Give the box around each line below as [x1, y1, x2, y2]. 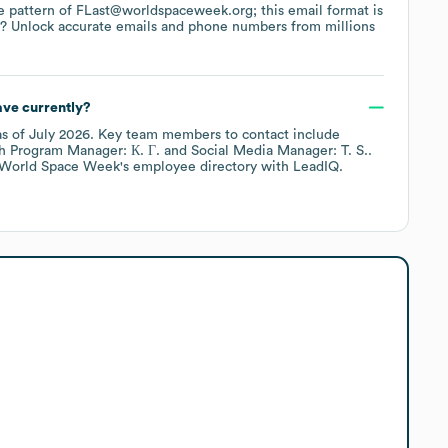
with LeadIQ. [257, 159, 343, 174]
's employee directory [120, 159, 257, 174]
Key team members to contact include [94, 127, 340, 142]
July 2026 [29, 127, 90, 142]
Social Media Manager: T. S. [191, 143, 368, 158]
